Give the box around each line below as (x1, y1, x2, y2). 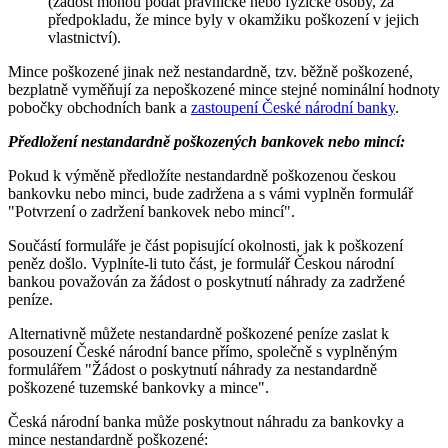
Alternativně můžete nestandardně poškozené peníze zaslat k (8, 324, 389, 342)
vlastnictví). (48, 28, 121, 46)
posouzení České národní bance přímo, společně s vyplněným (8, 342, 397, 360)
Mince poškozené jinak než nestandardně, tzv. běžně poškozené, (8, 62, 413, 80)
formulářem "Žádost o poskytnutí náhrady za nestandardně (8, 360, 377, 378)
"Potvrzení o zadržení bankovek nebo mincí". (8, 202, 295, 220)
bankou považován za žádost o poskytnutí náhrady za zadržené (8, 272, 405, 290)
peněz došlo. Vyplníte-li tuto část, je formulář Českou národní (8, 254, 394, 272)
